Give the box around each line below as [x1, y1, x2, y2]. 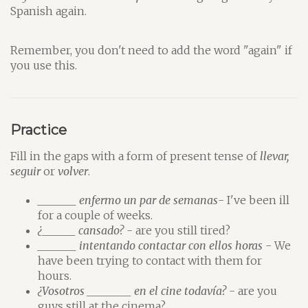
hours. [38, 269, 71, 283]
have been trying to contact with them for [38, 254, 262, 267]
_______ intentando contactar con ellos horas [38, 239, 263, 252]
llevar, [260, 148, 289, 163]
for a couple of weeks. [38, 208, 153, 222]
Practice [10, 121, 67, 138]
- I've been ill [218, 193, 289, 207]
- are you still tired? [124, 223, 230, 237]
